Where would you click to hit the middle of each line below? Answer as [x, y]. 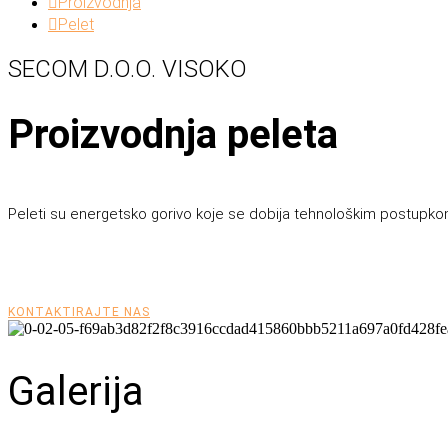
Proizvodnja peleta [173, 135]
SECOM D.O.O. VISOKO [127, 69]
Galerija [76, 392]
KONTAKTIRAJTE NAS [79, 312]
